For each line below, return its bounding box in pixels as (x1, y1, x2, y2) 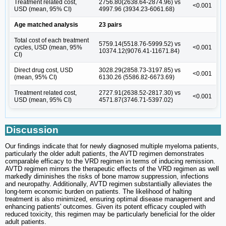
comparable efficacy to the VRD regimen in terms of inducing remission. (5, 157, 215, 165)
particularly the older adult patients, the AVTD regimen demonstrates (5, 149, 204, 157)
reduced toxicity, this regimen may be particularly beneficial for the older (5, 210, 215, 218)
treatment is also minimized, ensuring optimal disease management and (5, 195, 215, 203)
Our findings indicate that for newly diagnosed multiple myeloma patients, (5, 142, 219, 150)
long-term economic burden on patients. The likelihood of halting (5, 187, 192, 195)
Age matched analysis (14, 21, 78, 28)
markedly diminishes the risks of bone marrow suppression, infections (5, 172, 209, 180)
